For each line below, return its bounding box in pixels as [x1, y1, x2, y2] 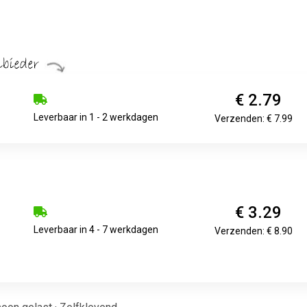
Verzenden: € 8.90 [214, 225, 293, 236]
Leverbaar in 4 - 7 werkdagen [34, 223, 159, 235]
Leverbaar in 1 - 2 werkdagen [34, 111, 159, 123]
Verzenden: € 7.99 [214, 112, 293, 124]
